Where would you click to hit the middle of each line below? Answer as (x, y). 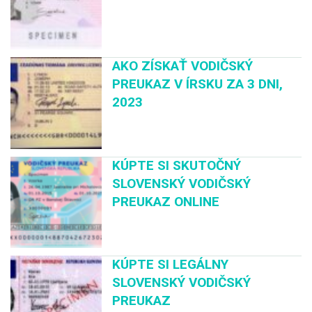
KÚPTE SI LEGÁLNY (171, 264)
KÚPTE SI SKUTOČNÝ (177, 165)
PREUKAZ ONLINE (166, 201)
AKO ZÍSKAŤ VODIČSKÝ (183, 66)
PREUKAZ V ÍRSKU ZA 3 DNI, (198, 84)
